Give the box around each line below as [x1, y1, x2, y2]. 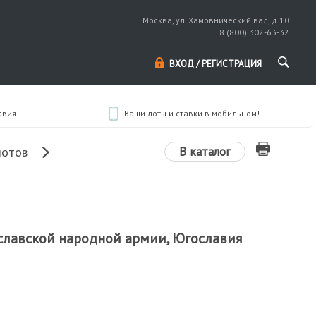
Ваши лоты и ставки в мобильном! [124, 108, 260, 119]
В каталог [178, 144, 231, 159]
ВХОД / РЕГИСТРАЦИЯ [169, 58, 262, 70]
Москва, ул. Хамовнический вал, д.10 [142, 15, 290, 25]
